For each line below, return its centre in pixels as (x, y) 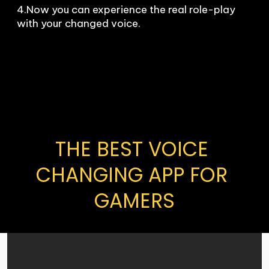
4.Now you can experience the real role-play (126, 10)
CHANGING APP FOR (132, 175)
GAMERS (134, 201)
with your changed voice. (79, 24)
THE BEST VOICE (132, 150)
